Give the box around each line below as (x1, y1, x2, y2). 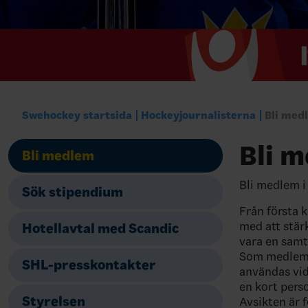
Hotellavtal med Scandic (22, 220, 179, 237)
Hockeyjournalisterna (141, 109, 256, 122)
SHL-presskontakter (22, 256, 156, 274)
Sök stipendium (22, 184, 123, 201)
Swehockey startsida (22, 109, 132, 122)
